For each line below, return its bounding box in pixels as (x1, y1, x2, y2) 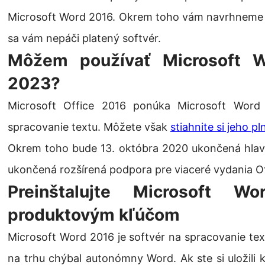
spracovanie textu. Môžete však (8, 121, 170, 134)
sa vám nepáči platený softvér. (8, 32, 161, 45)
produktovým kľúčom (8, 205, 180, 225)
